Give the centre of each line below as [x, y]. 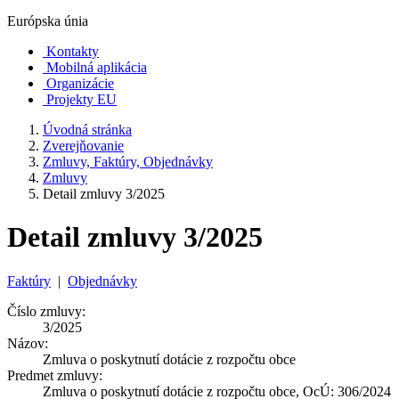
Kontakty [73, 51]
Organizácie [80, 83]
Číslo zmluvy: [46, 311]
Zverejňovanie [83, 146]
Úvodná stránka [87, 130]
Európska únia [48, 21]
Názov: [28, 343]
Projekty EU [81, 99]
